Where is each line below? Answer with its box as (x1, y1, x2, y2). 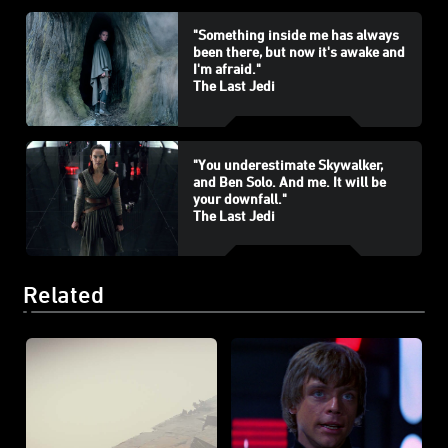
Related (23, 281, 104, 308)
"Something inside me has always (192, 26, 399, 44)
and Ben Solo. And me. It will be (192, 172, 386, 190)
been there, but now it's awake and (192, 43, 405, 61)
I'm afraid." (192, 60, 261, 78)
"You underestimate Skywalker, (192, 155, 383, 173)
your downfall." (192, 189, 287, 207)
